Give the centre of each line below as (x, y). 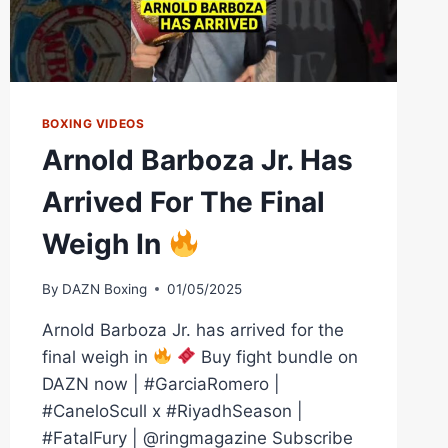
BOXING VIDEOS (93, 124)
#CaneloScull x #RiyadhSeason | (172, 410)
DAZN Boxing (104, 288)
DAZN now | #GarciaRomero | (160, 383)
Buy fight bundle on (277, 356)
